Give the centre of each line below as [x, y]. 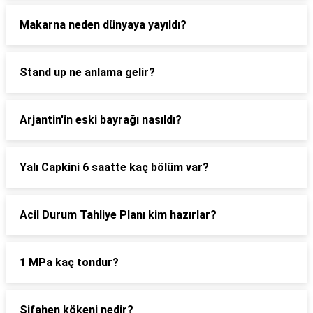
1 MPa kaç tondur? [69, 262]
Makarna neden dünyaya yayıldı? [103, 25]
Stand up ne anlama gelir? [87, 72]
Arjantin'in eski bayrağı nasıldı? [101, 120]
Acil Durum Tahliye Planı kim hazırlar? [118, 215]
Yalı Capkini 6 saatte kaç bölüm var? [114, 167]
